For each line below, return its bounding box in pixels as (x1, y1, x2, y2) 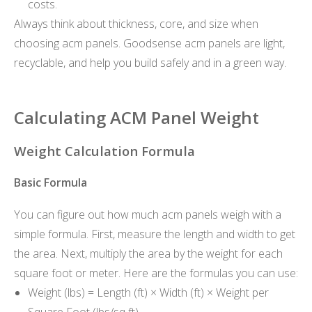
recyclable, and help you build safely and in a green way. (14, 54, 286, 70)
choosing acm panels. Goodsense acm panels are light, (14, 35, 285, 51)
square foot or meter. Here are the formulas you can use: (14, 265, 298, 281)
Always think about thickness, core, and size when (14, 15, 258, 31)
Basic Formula (14, 174, 87, 190)
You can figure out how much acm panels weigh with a (14, 206, 281, 222)
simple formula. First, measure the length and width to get (14, 226, 295, 242)
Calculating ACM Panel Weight (14, 105, 259, 129)
